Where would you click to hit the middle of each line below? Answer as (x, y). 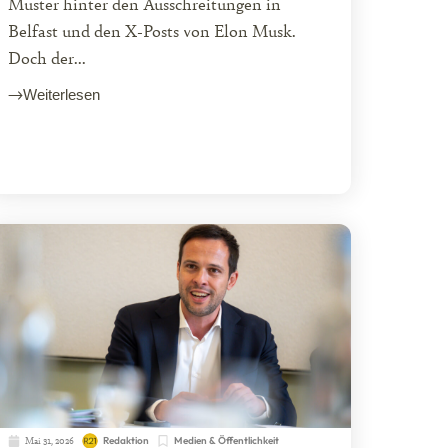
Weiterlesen (61, 95)
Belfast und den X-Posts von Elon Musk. (151, 30)
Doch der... (46, 57)
